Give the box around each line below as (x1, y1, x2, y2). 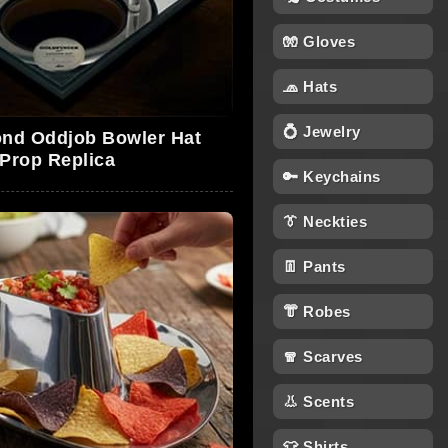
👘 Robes (283, 303, 351, 320)
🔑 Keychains (283, 168, 381, 185)
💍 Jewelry (283, 123, 361, 140)
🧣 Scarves (283, 348, 363, 365)
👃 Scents (283, 393, 354, 410)
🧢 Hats (283, 78, 337, 95)
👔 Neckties (283, 213, 367, 230)
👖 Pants (283, 258, 346, 275)
